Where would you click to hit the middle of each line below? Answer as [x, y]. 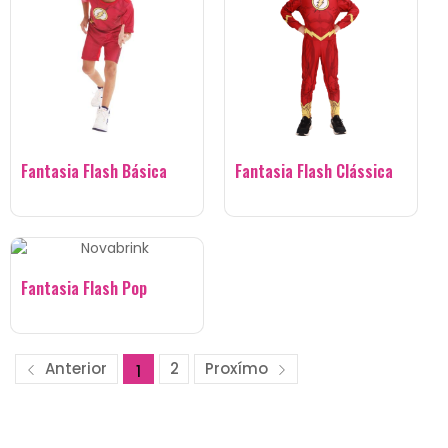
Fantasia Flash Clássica [314, 170]
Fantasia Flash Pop [84, 287]
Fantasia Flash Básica [94, 170]
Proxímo [238, 368]
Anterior [74, 368]
